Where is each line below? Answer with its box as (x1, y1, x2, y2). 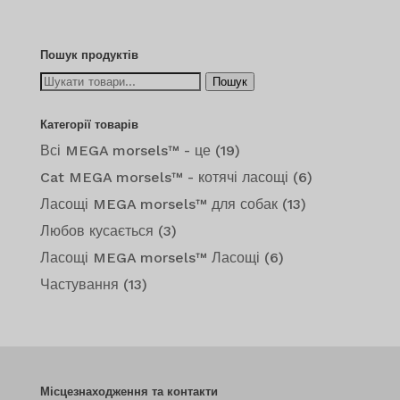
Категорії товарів (39, 118, 138, 132)
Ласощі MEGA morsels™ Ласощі (39, 249, 260, 267)
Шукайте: (38, 71, 100, 89)
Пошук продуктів (39, 48, 138, 62)
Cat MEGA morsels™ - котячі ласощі (39, 169, 288, 187)
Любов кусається (39, 222, 154, 240)
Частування (39, 276, 119, 294)
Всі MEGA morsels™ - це (39, 142, 211, 160)
